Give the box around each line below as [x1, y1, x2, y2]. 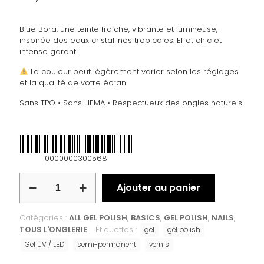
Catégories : [19, 212, 69, 223]
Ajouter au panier [117, 180, 200, 194]
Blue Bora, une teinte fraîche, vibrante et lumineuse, [19, 23, 217, 35]
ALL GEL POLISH [69, 212, 127, 223]
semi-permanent [77, 239, 136, 249]
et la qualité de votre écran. [19, 77, 127, 88]
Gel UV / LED [25, 239, 64, 249]
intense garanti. [19, 45, 79, 57]
